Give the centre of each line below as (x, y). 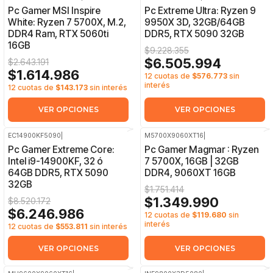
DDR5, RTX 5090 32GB (195, 34)
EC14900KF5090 (35, 135)
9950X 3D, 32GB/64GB (195, 23)
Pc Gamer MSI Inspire (55, 11)
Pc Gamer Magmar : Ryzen (202, 149)
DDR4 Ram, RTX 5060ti (58, 34)
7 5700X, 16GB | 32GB (192, 161)
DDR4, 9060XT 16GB (190, 172)
